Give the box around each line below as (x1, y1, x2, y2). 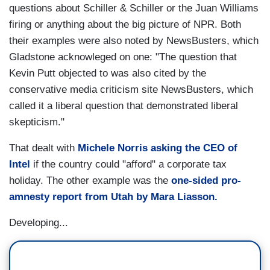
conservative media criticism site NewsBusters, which (9, 84, 253, 96)
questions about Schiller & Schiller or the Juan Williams (9, 2, 259, 14)
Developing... (9, 217, 68, 229)
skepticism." (9, 116, 64, 128)
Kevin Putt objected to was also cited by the (9, 67, 206, 80)
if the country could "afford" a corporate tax (33, 159, 227, 171)
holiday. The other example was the (9, 175, 171, 187)
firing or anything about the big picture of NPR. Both (9, 19, 241, 31)
